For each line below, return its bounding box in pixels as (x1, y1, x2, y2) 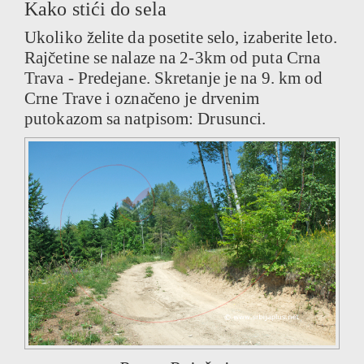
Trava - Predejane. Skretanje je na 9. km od (24, 67, 323, 88)
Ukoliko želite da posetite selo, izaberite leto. (24, 27, 337, 47)
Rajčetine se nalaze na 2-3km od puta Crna (24, 47, 321, 67)
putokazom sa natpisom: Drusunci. (24, 108, 266, 128)
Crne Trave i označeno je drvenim (24, 88, 260, 108)
